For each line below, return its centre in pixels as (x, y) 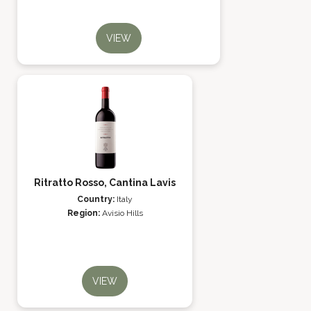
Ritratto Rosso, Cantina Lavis (105, 183)
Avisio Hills (122, 213)
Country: (97, 199)
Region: (84, 213)
